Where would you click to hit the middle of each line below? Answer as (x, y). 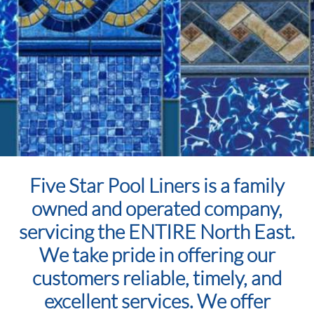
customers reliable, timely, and (157, 278)
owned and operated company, (157, 208)
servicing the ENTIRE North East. (157, 231)
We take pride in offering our (157, 254)
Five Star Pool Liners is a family (157, 185)
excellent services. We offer (157, 301)
